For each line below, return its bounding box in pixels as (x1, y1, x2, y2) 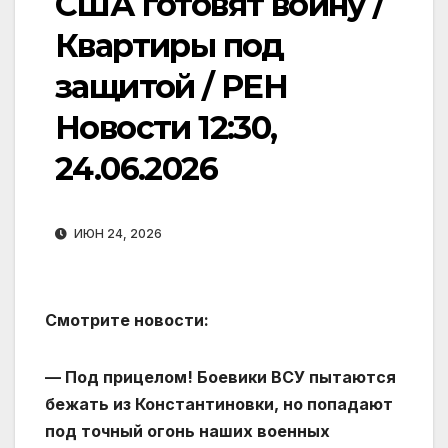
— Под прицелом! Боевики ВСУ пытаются (45, 367, 396, 388)
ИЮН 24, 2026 (71, 226, 162, 242)
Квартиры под (55, 26, 284, 66)
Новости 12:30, (55, 108, 277, 148)
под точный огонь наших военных (45, 421, 330, 442)
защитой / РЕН (55, 67, 288, 107)
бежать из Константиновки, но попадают (45, 394, 393, 415)
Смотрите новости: (45, 310, 209, 331)
